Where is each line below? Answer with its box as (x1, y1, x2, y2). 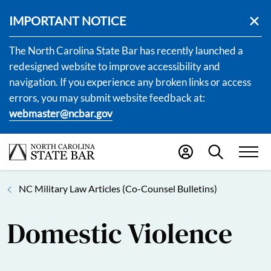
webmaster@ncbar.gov (9, 107, 113, 120)
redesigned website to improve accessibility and (9, 60, 220, 73)
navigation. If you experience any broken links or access (9, 76, 251, 88)
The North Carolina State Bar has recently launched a (9, 44, 243, 57)
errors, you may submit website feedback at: (9, 91, 205, 104)
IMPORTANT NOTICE (9, 13, 126, 28)
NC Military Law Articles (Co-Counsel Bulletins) (19, 182, 217, 194)
